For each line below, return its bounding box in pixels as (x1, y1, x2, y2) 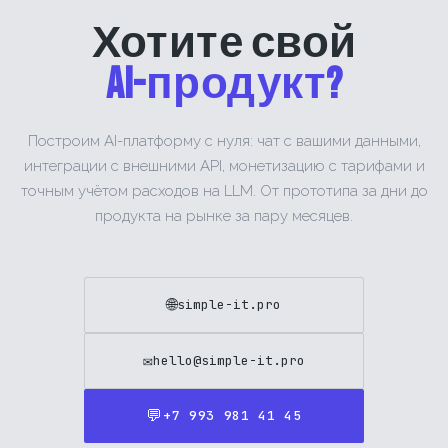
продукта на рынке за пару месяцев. (95, 206, 353, 225)
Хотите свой (91, 16, 357, 70)
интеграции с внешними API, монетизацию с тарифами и (23, 156, 425, 175)
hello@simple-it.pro (153, 352, 305, 370)
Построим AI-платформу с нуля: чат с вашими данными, (27, 131, 421, 150)
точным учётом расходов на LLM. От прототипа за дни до (20, 181, 428, 200)
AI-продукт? (105, 57, 343, 111)
